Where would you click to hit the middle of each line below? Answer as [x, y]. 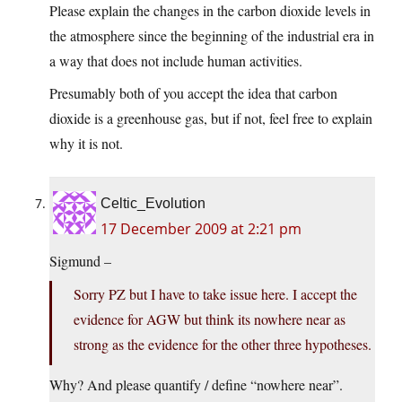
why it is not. [86, 144]
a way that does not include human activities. [176, 61]
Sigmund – [80, 261]
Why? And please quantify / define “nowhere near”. [196, 385]
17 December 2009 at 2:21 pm [201, 229]
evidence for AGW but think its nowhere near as [210, 319]
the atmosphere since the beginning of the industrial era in [212, 36]
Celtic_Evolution [153, 204]
